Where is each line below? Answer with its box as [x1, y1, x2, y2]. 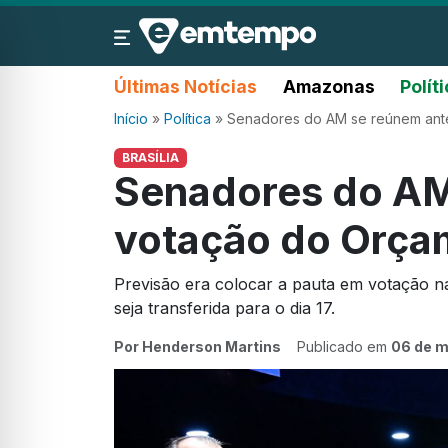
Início [114, 110, 148, 127]
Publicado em [297, 338, 391, 356]
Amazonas [282, 76, 375, 97]
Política [164, 110, 211, 127]
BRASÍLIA [121, 150, 179, 165]
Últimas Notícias [114, 76, 257, 97]
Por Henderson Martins [114, 338, 281, 356]
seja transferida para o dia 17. [114, 298, 335, 319]
